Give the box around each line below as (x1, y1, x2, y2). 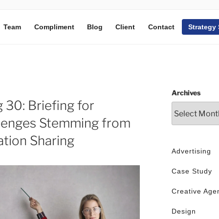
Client (115, 22, 135, 31)
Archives (171, 88, 200, 97)
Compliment (34, 22, 74, 31)
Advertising (171, 147, 211, 155)
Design (171, 207, 196, 216)
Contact (148, 22, 175, 31)
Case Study (171, 167, 212, 175)
